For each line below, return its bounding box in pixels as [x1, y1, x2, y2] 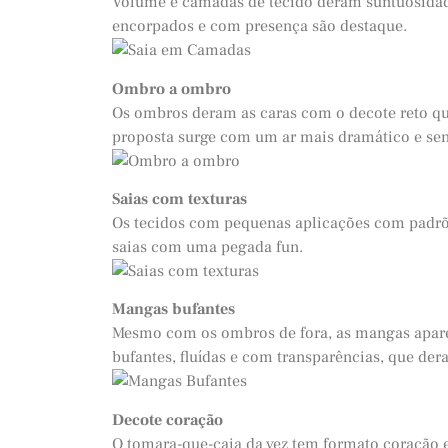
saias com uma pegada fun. [112, 236, 303, 257]
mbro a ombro [124, 78, 231, 99]
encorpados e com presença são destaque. [112, 16, 407, 37]
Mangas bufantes [112, 299, 235, 320]
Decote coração [112, 409, 223, 430]
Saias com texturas [112, 188, 247, 209]
